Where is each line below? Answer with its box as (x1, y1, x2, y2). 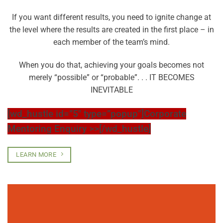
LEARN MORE (16, 150, 57, 158)
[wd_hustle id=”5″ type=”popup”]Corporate (7, 108, 186, 120)
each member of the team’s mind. (53, 37, 170, 47)
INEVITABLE (90, 85, 133, 95)
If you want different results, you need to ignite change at (12, 12, 211, 22)
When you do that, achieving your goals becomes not (19, 60, 204, 70)
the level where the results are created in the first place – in (9, 25, 214, 35)
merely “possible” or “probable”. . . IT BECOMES (28, 73, 195, 83)
